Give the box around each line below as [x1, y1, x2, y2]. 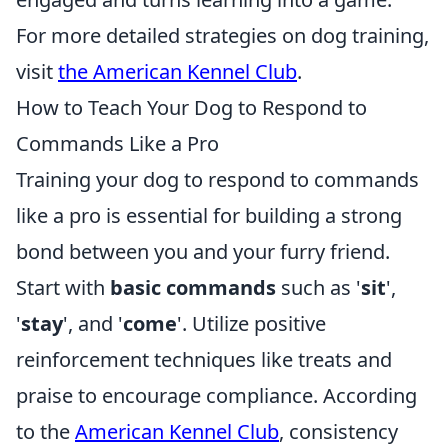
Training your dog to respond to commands [16, 166, 419, 194]
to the [16, 418, 75, 446]
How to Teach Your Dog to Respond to [16, 94, 367, 122]
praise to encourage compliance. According [16, 382, 417, 410]
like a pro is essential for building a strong [16, 202, 402, 230]
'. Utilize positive [177, 310, 326, 338]
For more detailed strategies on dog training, [16, 22, 429, 50]
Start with [16, 274, 110, 302]
